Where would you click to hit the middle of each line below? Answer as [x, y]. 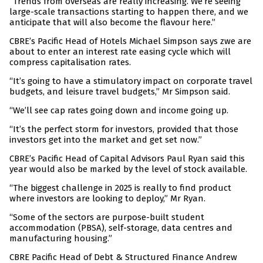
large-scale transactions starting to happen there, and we [129, 12]
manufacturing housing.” [61, 239]
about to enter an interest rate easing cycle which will [120, 52]
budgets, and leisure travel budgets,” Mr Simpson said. [120, 92]
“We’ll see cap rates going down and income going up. [119, 111]
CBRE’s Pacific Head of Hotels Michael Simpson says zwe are [130, 41]
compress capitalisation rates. [70, 63]
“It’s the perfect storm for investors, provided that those [124, 129]
